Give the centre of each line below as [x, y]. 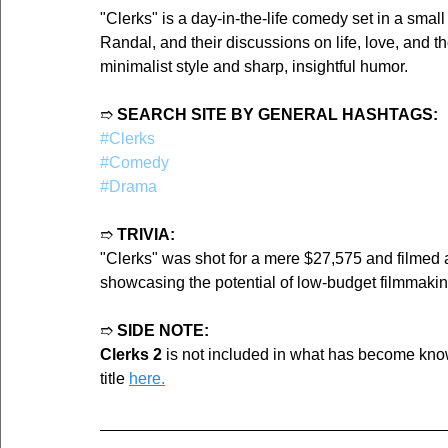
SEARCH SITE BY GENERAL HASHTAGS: [277, 115]
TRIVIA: [146, 235]
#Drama [128, 187]
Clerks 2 [131, 355]
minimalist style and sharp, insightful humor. [254, 67]
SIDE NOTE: [163, 331]
